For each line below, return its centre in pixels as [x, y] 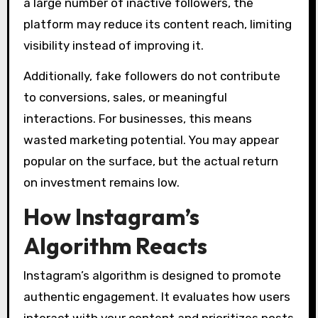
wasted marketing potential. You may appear [151, 139]
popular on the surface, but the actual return [150, 161]
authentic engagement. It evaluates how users [157, 296]
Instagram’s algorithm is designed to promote [152, 275]
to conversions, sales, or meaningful [125, 97]
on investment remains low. [101, 182]
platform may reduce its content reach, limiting [157, 24]
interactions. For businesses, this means [137, 118]
